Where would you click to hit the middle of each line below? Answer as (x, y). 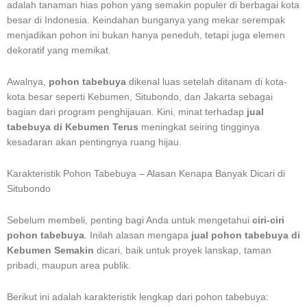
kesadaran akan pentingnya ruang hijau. (94, 142)
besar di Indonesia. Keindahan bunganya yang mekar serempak (146, 20)
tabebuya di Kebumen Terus (73, 127)
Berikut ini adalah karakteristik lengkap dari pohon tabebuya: (138, 297)
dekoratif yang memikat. (59, 50)
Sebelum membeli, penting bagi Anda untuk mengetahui (130, 220)
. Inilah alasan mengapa (138, 235)
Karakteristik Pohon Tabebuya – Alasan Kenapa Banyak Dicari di (146, 173)
